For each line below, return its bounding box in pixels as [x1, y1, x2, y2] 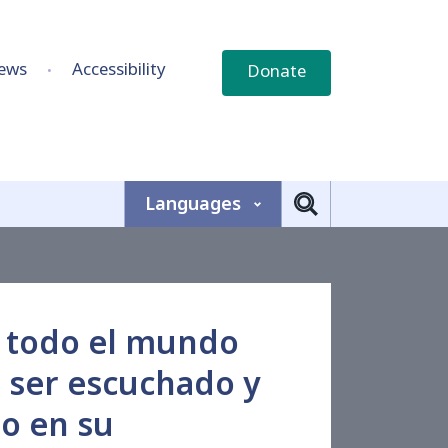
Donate [247, 59, 306, 84]
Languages [145, 191, 241, 217]
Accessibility [72, 57, 166, 82]
